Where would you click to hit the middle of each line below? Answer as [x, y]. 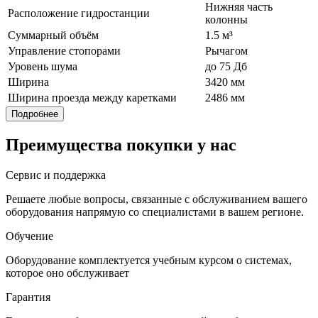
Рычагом [226, 51]
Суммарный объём [53, 35]
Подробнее [35, 114]
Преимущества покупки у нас [121, 145]
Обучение [29, 236]
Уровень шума [43, 67]
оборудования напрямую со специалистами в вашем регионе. [155, 212]
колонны [226, 20]
